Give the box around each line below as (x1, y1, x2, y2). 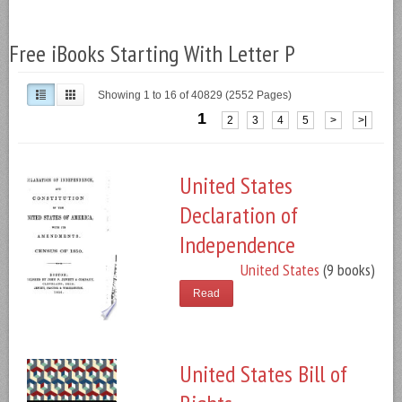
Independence (179, 230, 295, 259)
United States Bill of (179, 359, 347, 389)
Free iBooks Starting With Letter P (9, 39, 295, 68)
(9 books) (319, 259, 375, 280)
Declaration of (179, 200, 298, 230)
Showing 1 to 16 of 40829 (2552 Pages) (98, 89, 292, 101)
